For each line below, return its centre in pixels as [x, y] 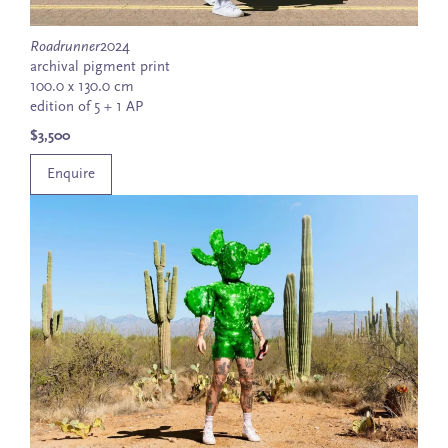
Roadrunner [65, 48]
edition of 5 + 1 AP [86, 108]
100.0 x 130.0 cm [82, 88]
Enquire [71, 174]
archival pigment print [100, 68]
